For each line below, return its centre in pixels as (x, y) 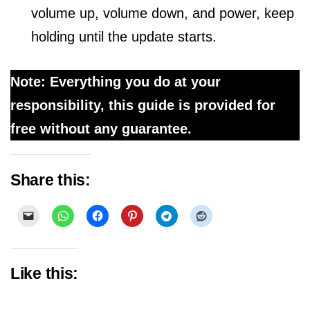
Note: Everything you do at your (116, 82)
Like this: (44, 274)
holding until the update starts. (124, 37)
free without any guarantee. (101, 129)
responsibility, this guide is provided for (143, 105)
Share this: (51, 180)
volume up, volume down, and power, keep (163, 13)
